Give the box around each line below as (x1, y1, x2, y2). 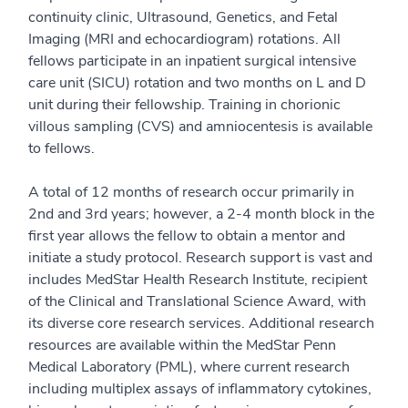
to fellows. (28, 138, 95, 158)
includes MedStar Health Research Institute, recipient (28, 270, 367, 290)
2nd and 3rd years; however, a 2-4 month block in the (28, 204, 374, 224)
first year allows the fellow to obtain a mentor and (28, 226, 345, 246)
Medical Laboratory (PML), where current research (28, 357, 350, 377)
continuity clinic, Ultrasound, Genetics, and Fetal (28, 7, 338, 27)
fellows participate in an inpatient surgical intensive (28, 51, 356, 71)
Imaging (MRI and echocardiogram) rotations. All (28, 29, 341, 49)
